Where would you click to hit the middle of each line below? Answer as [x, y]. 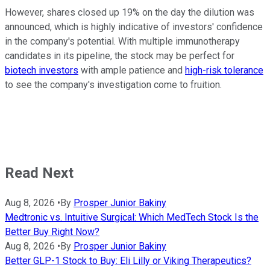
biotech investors [42, 71]
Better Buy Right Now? [52, 232]
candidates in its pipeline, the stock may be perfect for [120, 56]
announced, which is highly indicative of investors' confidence [134, 27]
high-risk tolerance [224, 71]
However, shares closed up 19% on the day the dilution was [130, 13]
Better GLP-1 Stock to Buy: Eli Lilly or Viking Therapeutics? [128, 261]
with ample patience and [132, 71]
